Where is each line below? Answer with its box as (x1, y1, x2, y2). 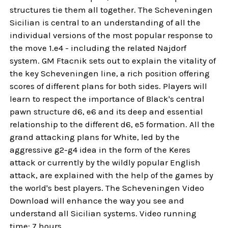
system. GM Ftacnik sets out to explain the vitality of (10, 55, 216, 66)
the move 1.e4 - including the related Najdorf (10, 42, 187, 53)
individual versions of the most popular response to (10, 30, 213, 40)
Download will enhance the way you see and (10, 195, 185, 206)
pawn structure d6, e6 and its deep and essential (10, 106, 204, 117)
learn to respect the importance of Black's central (10, 93, 205, 104)
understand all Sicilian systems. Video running (10, 208, 197, 218)
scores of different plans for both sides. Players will (10, 80, 208, 91)
